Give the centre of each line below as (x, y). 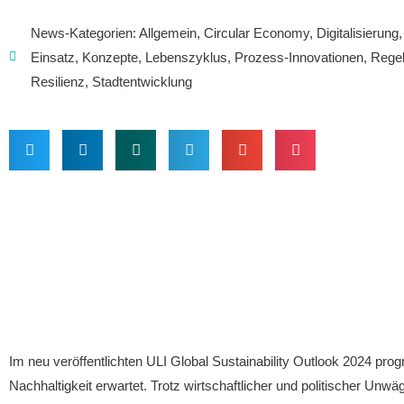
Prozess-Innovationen (299, 57)
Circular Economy (257, 32)
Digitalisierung (358, 32)
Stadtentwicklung (142, 81)
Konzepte (110, 57)
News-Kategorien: (85, 32)
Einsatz (53, 57)
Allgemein (168, 32)
